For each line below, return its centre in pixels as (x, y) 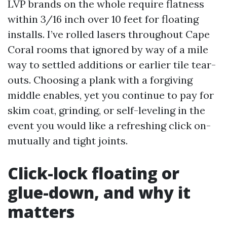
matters (41, 212)
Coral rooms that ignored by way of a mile (108, 49)
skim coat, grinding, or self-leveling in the (106, 110)
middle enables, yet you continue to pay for (111, 95)
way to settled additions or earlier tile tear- (112, 65)
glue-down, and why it (99, 192)
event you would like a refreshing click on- (109, 125)
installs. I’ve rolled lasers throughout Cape (109, 34)
